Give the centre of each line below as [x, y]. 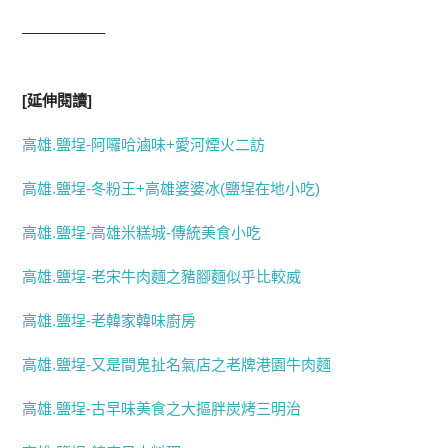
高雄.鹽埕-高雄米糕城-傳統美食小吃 [142, 232]
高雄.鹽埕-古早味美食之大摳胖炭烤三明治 [162, 408]
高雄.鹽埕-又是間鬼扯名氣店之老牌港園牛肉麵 [177, 364]
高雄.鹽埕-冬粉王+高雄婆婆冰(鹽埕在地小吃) [171, 188]
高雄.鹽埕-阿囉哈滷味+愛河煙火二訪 [144, 144]
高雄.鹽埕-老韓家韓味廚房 [109, 320]
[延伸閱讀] [57, 100]
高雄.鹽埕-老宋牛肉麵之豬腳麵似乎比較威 [162, 276]
